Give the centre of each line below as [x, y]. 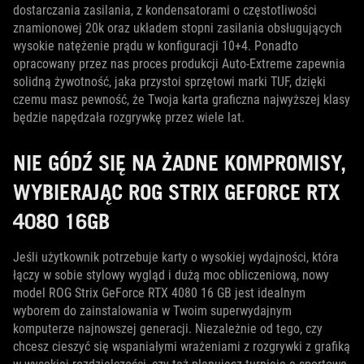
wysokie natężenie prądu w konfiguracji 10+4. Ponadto [156, 45]
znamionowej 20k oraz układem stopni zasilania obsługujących [178, 28]
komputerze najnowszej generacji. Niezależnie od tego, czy [168, 328]
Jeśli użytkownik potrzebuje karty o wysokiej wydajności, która [176, 257]
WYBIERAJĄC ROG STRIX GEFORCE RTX [176, 191]
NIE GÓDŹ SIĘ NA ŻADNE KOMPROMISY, [180, 162]
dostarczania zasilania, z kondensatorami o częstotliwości [165, 10]
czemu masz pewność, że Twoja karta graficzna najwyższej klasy [182, 99]
